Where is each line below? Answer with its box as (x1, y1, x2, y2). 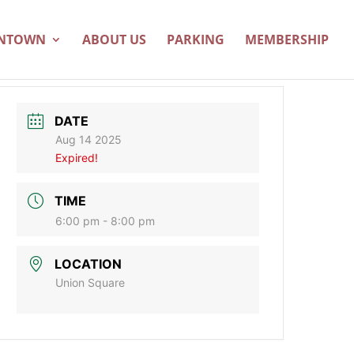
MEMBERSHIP (245, 31, 329, 48)
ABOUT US (82, 31, 146, 48)
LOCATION (55, 256, 122, 272)
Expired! (55, 151, 99, 164)
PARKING (167, 31, 224, 48)
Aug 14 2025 (55, 133, 122, 146)
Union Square (55, 276, 126, 289)
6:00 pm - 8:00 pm (55, 214, 156, 228)
